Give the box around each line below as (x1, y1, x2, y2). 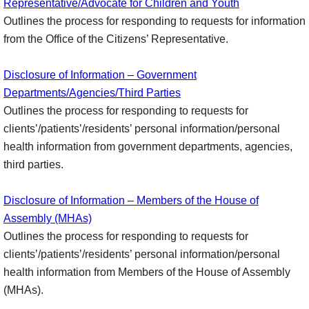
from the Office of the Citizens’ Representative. (3, 33, 228, 45)
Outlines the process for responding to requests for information (3, 15, 306, 27)
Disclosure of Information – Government (3, 69, 197, 81)
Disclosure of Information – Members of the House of (3, 195, 259, 206)
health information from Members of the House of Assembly (3, 266, 290, 278)
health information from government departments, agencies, (3, 141, 292, 152)
